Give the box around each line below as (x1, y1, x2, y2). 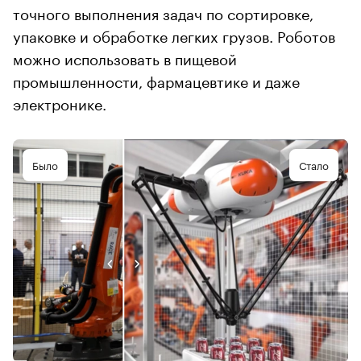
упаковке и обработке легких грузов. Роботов (13, 23, 335, 46)
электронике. (13, 90, 106, 114)
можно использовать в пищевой (13, 45, 237, 68)
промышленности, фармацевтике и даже (13, 68, 300, 91)
